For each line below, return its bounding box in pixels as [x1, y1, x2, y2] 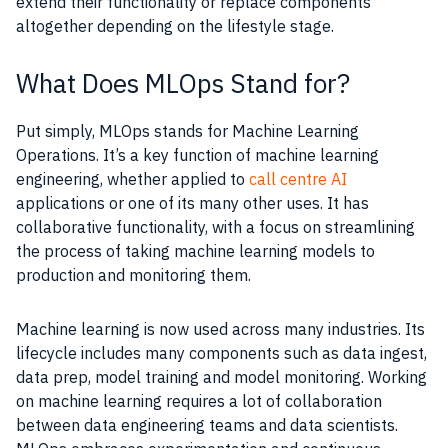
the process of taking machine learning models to [16, 240, 375, 261]
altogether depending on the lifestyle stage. [16, 15, 334, 36]
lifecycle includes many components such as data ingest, [16, 342, 427, 363]
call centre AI [249, 168, 347, 189]
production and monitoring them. [16, 264, 255, 285]
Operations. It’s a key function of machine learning [16, 144, 379, 165]
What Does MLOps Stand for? [16, 65, 350, 100]
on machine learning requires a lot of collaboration [16, 390, 382, 411]
